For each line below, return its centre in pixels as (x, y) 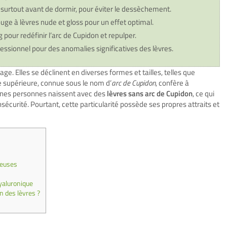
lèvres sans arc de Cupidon (150, 93)
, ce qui (203, 93)
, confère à (172, 83)
